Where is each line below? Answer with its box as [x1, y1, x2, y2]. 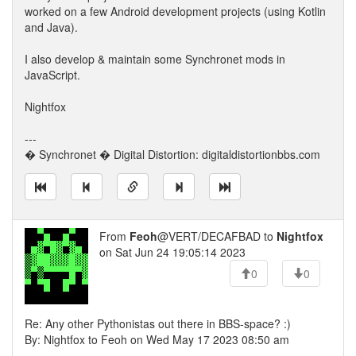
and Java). [25, 19, 78, 35]
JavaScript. [25, 67, 80, 83]
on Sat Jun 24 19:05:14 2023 [99, 244, 246, 260]
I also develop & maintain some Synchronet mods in [25, 51, 285, 67]
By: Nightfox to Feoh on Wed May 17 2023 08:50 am [25, 331, 289, 347]
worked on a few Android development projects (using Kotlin [25, 3, 326, 19]
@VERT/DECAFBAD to [157, 228, 277, 244]
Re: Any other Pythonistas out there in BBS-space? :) [25, 315, 291, 331]
